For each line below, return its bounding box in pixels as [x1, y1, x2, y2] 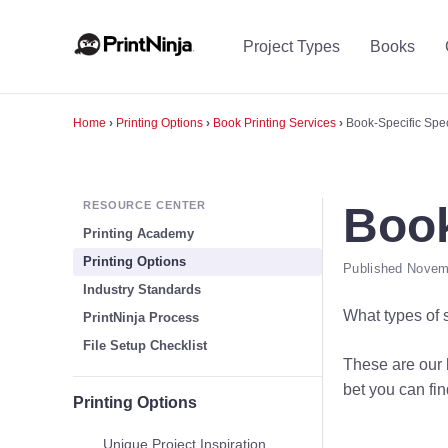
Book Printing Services [213, 116, 336, 130]
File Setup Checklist [83, 338, 207, 353]
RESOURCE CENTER [83, 199, 207, 211]
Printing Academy [83, 226, 194, 241]
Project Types [243, 37, 340, 55]
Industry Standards [83, 282, 201, 297]
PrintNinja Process [83, 310, 199, 325]
